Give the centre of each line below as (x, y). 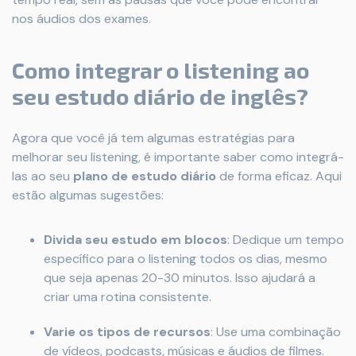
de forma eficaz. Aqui (279, 176)
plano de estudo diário (145, 176)
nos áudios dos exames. (81, 19)
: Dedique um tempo (286, 240)
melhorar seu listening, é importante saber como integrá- (178, 157)
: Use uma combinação (276, 332)
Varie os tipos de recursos (127, 332)
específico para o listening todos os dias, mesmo (186, 259)
